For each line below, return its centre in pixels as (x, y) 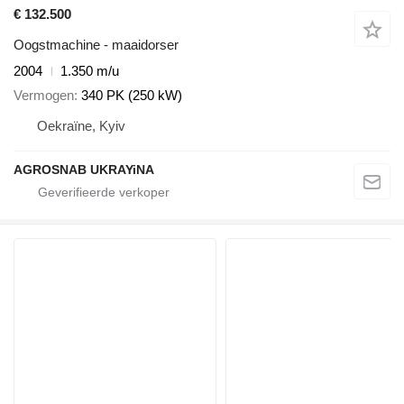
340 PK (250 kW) (132, 95)
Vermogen (44, 95)
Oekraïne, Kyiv (81, 125)
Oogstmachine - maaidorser (96, 45)
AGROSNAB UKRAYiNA (84, 169)
